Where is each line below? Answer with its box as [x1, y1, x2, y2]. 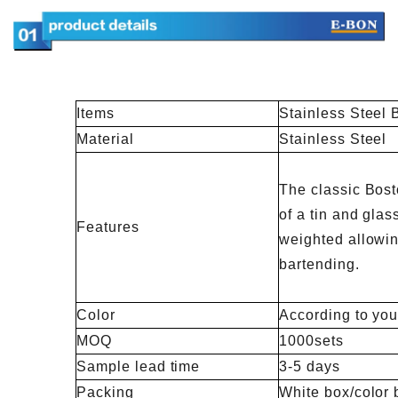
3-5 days [279, 359, 340, 375]
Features [76, 219, 139, 235]
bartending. [279, 257, 360, 273]
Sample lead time [76, 359, 201, 375]
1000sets [279, 333, 344, 349]
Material [76, 131, 134, 147]
